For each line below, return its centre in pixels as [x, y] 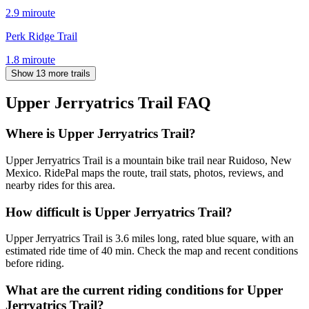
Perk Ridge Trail [41, 36]
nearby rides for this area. [60, 186]
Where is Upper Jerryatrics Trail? [101, 134]
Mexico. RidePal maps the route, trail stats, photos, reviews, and [144, 173]
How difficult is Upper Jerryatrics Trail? [119, 212]
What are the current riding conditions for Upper [144, 290]
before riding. [35, 263]
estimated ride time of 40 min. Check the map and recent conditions [152, 251]
